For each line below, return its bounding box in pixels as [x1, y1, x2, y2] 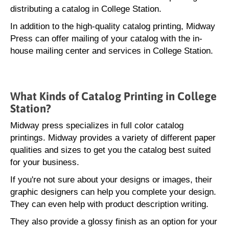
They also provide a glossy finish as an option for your [10, 217, 217, 226]
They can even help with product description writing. [10, 199, 211, 209]
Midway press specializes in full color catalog [10, 121, 184, 130]
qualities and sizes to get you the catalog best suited [10, 145, 211, 155]
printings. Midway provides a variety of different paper [10, 133, 216, 143]
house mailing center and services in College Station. [10, 46, 213, 56]
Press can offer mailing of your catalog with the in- [10, 34, 202, 43]
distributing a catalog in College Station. [10, 4, 162, 14]
